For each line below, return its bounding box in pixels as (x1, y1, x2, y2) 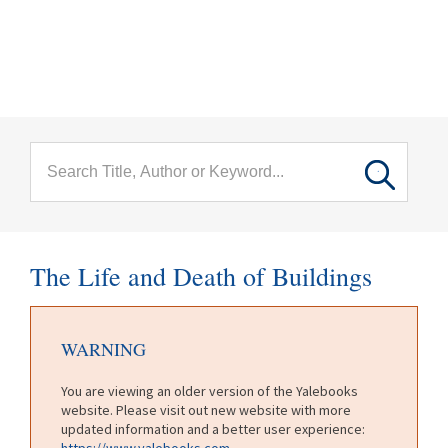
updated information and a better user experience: (61, 419, 365, 438)
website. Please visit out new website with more (61, 400, 351, 419)
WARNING (61, 336, 146, 361)
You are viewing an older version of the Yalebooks (61, 381, 358, 400)
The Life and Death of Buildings (30, 259, 372, 293)
